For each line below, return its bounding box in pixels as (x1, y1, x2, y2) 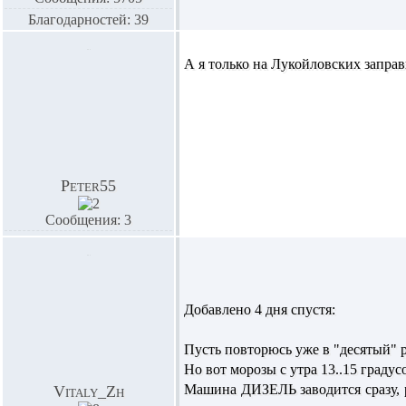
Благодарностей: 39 (28, 12, 149, 27)
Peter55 (61, 177, 116, 195)
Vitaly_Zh (53, 382, 124, 401)
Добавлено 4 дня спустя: (184, 302, 335, 317)
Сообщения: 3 (45, 212, 131, 227)
